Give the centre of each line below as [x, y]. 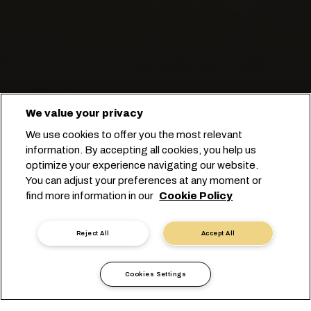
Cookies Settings [155, 274]
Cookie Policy [196, 196]
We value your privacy [85, 113]
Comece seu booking [160, 186]
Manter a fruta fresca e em [155, 121]
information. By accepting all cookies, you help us [141, 150]
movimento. [155, 134]
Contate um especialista [160, 235]
